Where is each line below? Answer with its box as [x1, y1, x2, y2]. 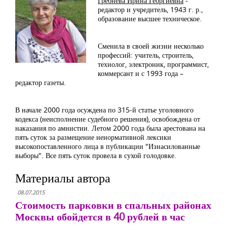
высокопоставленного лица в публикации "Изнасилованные [15, 141, 200, 151]
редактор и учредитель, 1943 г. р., [98, 5, 203, 14]
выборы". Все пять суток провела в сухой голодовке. [15, 150, 176, 160]
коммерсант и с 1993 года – [98, 68, 183, 78]
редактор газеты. [15, 78, 66, 87]
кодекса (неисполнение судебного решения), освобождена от [15, 114, 200, 124]
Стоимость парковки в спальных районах [15, 198, 211, 212]
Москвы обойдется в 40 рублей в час [15, 210, 185, 223]
